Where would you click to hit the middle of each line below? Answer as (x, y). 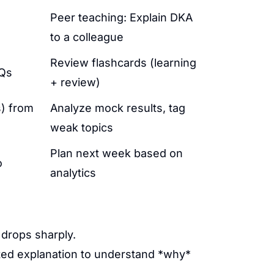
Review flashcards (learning (123, 63)
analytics (73, 173)
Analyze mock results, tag (118, 108)
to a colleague (87, 37)
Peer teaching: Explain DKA (121, 17)
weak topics (82, 128)
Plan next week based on (117, 153)
